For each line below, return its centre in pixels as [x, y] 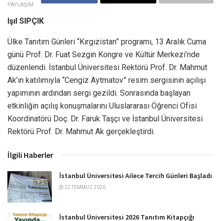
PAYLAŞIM [20, 4]
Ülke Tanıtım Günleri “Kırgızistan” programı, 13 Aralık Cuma [107, 41]
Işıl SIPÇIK [26, 21]
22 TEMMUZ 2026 [85, 187]
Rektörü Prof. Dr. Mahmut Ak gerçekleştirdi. [81, 131]
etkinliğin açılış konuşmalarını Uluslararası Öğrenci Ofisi [102, 106]
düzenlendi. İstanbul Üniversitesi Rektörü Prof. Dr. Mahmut [107, 67]
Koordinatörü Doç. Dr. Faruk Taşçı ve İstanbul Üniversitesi [105, 118]
